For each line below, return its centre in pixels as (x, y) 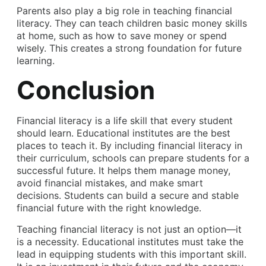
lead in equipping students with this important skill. (132, 254)
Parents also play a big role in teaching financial (124, 10)
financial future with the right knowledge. (109, 208)
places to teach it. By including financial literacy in (129, 146)
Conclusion (86, 90)
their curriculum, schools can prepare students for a (133, 158)
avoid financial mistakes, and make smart (110, 183)
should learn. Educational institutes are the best (123, 133)
